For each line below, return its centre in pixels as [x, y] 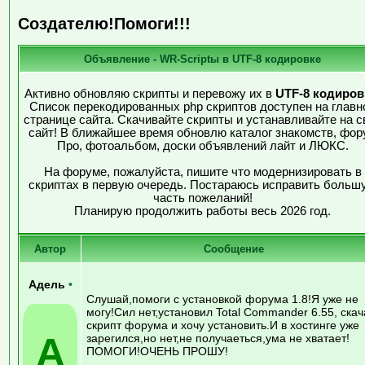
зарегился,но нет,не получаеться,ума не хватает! [218, 338]
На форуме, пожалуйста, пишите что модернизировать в [202, 172]
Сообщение [233, 248]
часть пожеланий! [202, 198]
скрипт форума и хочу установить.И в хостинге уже [223, 325]
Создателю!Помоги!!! [104, 24]
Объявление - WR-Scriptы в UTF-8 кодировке [202, 59]
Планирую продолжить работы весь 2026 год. [202, 211]
